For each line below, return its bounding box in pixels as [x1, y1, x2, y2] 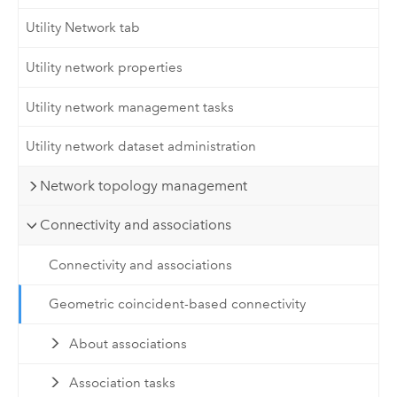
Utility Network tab [26, 19, 141, 36]
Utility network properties [26, 58, 183, 75]
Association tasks [69, 375, 176, 392]
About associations [69, 335, 188, 352]
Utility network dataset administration [26, 138, 257, 155]
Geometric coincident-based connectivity [48, 296, 306, 313]
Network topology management [40, 176, 248, 194]
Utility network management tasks [26, 98, 235, 115]
